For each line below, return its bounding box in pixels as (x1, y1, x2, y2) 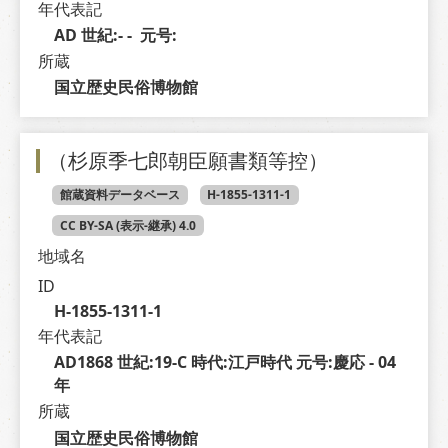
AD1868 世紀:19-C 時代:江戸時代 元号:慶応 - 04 (53, 351, 396, 374)
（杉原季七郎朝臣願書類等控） (48, 147, 328, 174)
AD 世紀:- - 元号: (53, 24, 181, 47)
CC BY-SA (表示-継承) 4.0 (59, 216, 196, 234)
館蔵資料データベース (59, 186, 180, 204)
